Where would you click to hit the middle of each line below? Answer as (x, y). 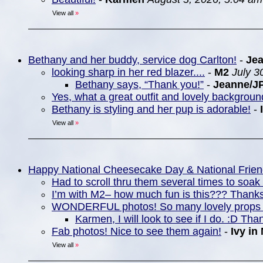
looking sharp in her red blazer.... (128, 72)
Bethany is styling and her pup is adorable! (151, 109)
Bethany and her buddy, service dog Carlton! (132, 60)
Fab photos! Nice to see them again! (136, 231)
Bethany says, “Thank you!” (139, 85)
